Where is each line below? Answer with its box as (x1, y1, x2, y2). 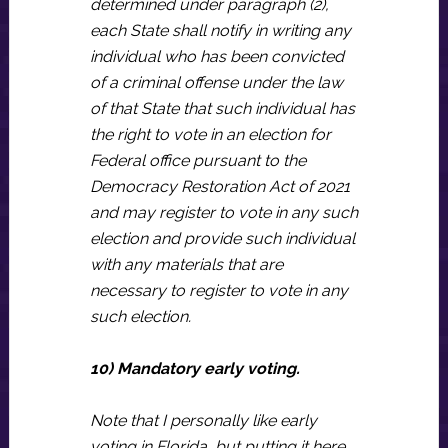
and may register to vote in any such (89, 203, 358, 222)
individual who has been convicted (89, 47, 344, 66)
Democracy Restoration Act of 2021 (89, 177, 350, 196)
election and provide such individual (89, 229, 355, 248)
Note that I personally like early (89, 411, 317, 430)
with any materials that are (89, 255, 283, 274)
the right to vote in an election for (89, 125, 331, 144)
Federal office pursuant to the (89, 151, 306, 170)
